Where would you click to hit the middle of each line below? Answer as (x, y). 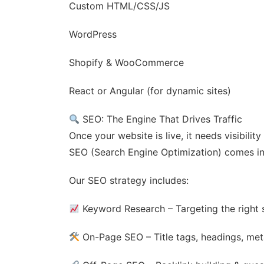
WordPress (93, 34)
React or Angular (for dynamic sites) (150, 91)
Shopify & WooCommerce (126, 62)
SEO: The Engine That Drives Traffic (161, 119)
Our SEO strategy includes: (129, 180)
